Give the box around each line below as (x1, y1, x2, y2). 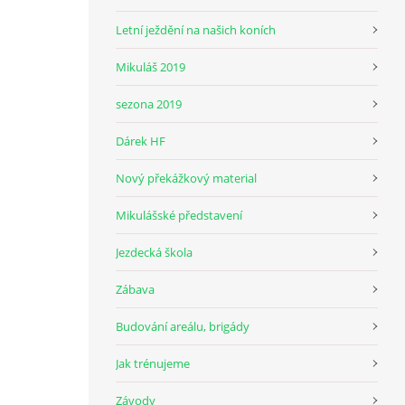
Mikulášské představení (116, 206, 242, 223)
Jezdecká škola (116, 243, 193, 260)
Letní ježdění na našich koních (116, 21, 276, 38)
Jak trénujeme (116, 354, 190, 372)
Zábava (116, 280, 155, 297)
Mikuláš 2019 (116, 58, 185, 75)
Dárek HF (116, 132, 165, 149)
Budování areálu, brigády (116, 317, 250, 334)
